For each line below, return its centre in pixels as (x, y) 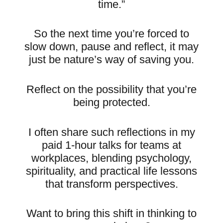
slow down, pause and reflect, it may (111, 47)
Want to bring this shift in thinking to (111, 214)
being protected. (111, 102)
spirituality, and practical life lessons (111, 171)
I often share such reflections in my (111, 132)
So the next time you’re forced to (111, 34)
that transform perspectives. (111, 184)
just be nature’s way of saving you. (111, 60)
